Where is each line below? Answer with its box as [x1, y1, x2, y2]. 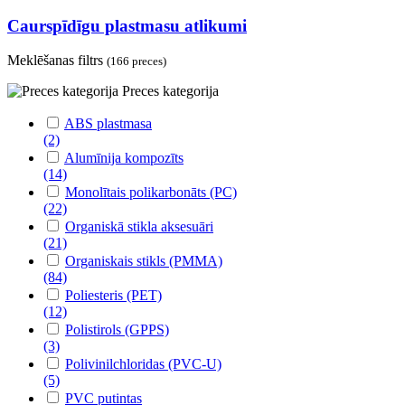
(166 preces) [107, 54, 166, 69]
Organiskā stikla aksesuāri [65, 219, 213, 235]
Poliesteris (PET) [65, 287, 162, 304]
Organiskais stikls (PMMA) [65, 253, 222, 269]
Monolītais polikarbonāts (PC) [65, 184, 237, 201]
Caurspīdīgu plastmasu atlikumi [7, 15, 247, 35]
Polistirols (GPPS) [65, 322, 169, 338]
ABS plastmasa [64, 116, 152, 132]
